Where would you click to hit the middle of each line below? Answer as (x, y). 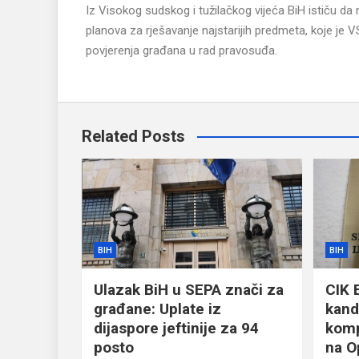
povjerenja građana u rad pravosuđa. (182, 50)
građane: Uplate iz (157, 309)
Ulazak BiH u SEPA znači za (189, 290)
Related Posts (133, 136)
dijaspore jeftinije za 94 (176, 329)
